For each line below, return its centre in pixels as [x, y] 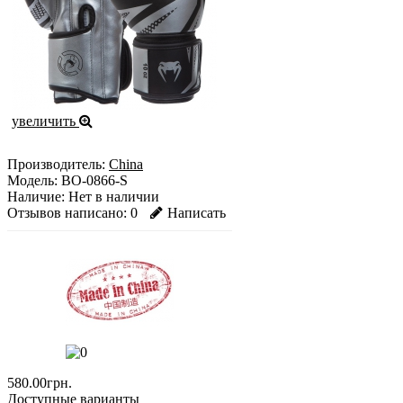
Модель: [32, 181]
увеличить [45, 121]
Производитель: [56, 165]
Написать [197, 213]
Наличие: [36, 197]
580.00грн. [40, 383]
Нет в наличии [112, 197]
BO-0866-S [93, 181]
